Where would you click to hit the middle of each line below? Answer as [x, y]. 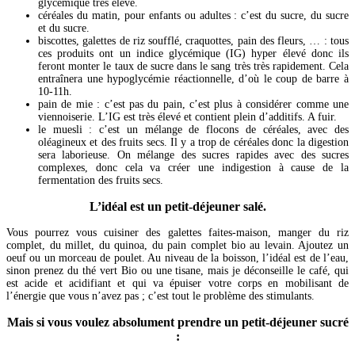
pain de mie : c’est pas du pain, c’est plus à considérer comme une [193, 105]
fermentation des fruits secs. [101, 181]
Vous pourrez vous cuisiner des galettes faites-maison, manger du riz [177, 233]
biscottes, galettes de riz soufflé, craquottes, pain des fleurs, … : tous [193, 41]
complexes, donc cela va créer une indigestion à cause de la [193, 168]
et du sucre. [64, 29]
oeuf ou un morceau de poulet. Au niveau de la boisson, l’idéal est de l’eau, [177, 258]
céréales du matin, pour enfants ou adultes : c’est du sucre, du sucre [193, 16]
